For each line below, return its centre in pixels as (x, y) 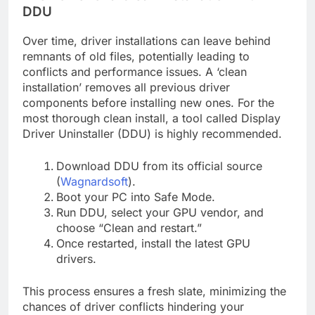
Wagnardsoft (94, 181)
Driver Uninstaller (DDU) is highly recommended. (152, 133)
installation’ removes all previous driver (126, 87)
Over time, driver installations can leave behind (147, 40)
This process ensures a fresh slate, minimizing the (154, 291)
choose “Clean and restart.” (129, 227)
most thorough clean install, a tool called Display (152, 118)
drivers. (76, 258)
